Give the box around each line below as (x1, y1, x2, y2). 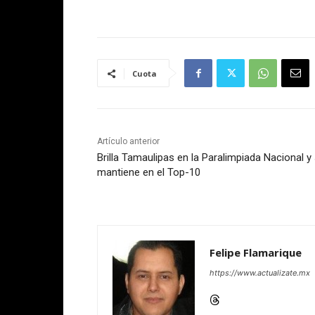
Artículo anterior (97, 136, 160, 147)
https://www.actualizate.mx (210, 268, 310, 278)
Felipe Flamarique (210, 245, 302, 260)
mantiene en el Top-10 (97, 166, 200, 179)
